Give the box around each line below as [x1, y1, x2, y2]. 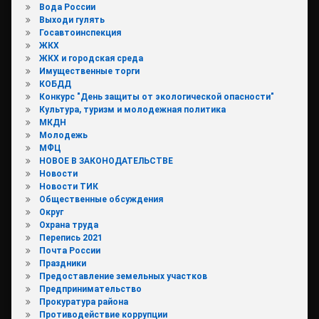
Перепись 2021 [38, 233, 103, 244]
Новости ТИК [38, 182, 98, 192]
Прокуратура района [38, 297, 128, 308]
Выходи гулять [38, 15, 105, 26]
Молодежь [38, 130, 88, 141]
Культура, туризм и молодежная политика [38, 105, 226, 115]
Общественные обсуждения [38, 194, 163, 205]
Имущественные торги [38, 66, 140, 77]
